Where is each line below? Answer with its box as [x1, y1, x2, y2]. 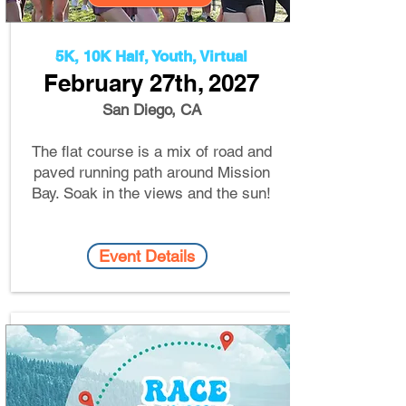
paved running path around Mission [33, 163, 270, 181]
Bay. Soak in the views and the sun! [32, 184, 271, 202]
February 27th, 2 [43, 69, 221, 97]
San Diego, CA [101, 101, 201, 119]
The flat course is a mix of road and [31, 142, 272, 160]
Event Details [99, 246, 195, 266]
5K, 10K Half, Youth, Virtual [55, 47, 247, 65]
